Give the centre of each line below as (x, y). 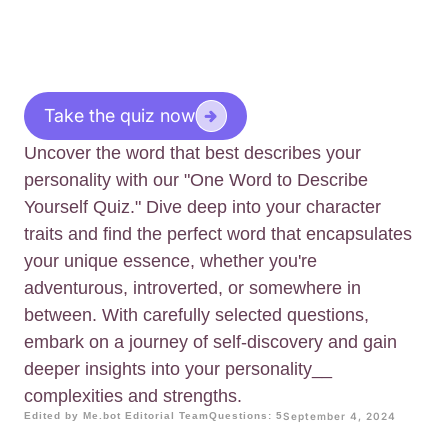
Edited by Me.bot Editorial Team (116, 416)
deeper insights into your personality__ (178, 369)
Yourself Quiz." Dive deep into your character (202, 207)
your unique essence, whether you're (170, 261)
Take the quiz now (119, 116)
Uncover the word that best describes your (192, 153)
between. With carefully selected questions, (196, 315)
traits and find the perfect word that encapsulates (218, 234)
